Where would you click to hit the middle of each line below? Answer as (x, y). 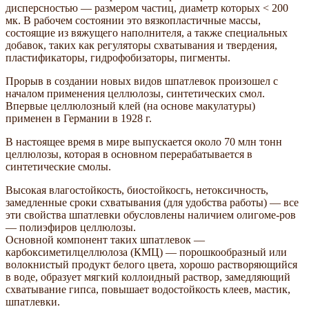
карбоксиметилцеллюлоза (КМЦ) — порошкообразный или (146, 252)
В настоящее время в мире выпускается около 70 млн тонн (144, 141)
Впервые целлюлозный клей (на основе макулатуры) (130, 106)
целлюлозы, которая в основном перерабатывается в (129, 154)
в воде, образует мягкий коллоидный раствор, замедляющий (148, 277)
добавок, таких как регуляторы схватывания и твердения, (141, 45)
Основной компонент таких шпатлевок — (105, 239)
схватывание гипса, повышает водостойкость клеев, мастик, (148, 289)
